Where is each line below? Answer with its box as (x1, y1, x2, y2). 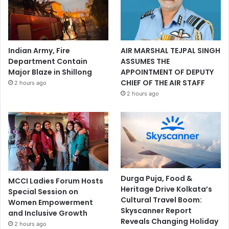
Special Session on (8, 186, 78, 197)
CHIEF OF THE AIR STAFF (121, 77, 205, 88)
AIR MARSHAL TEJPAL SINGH (121, 45, 221, 56)
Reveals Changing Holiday (121, 216, 219, 226)
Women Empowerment (8, 197, 93, 208)
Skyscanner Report (121, 205, 192, 216)
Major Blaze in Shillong (8, 66, 92, 77)
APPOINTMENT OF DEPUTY (121, 66, 214, 77)
